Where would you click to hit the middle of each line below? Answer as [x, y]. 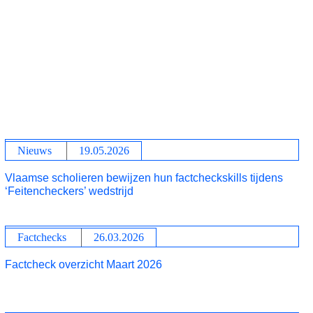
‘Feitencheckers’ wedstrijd [69, 191]
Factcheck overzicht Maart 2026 [83, 264]
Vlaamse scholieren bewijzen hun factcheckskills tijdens [144, 178]
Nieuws [34, 151]
